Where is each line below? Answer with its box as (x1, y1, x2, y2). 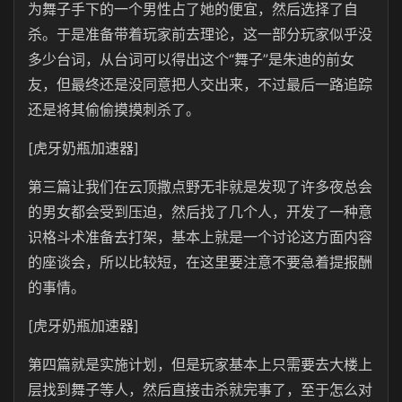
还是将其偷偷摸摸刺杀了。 (28, 100, 200, 118)
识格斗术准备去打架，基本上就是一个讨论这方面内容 (28, 228, 372, 246)
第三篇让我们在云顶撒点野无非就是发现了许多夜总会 (28, 178, 372, 196)
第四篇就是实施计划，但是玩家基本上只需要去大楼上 (28, 355, 372, 373)
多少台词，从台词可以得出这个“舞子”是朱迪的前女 (28, 50, 354, 68)
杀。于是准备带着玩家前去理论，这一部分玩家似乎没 (28, 25, 372, 43)
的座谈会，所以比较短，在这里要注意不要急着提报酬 (28, 253, 372, 271)
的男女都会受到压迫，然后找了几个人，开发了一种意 (28, 203, 372, 221)
